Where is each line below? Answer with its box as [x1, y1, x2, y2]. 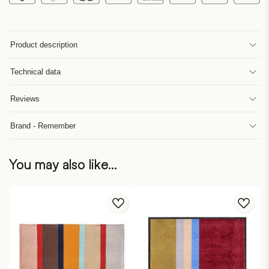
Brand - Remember [10, 121, 76, 130]
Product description [10, 40, 77, 49]
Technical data [10, 67, 61, 76]
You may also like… [9, 157, 117, 173]
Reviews [10, 94, 40, 103]
